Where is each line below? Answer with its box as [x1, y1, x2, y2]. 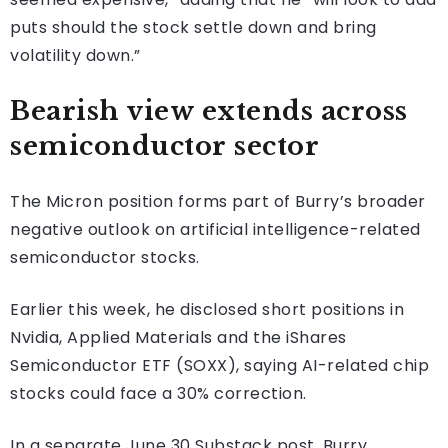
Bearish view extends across [10, 94, 408, 127]
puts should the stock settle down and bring [10, 15, 377, 39]
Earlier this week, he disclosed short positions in [10, 297, 404, 321]
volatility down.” [10, 43, 141, 67]
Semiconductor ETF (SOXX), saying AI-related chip [10, 353, 429, 377]
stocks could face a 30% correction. [10, 381, 307, 405]
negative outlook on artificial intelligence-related [10, 217, 421, 241]
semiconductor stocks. [10, 245, 200, 269]
